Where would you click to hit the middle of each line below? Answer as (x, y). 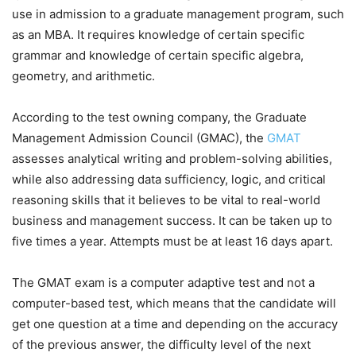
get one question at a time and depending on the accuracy (175, 324)
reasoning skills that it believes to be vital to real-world (166, 200)
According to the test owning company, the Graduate (159, 118)
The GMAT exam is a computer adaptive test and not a (163, 283)
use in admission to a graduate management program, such (178, 14)
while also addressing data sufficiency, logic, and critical (169, 180)
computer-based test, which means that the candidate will (174, 304)
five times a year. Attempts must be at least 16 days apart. (172, 242)
